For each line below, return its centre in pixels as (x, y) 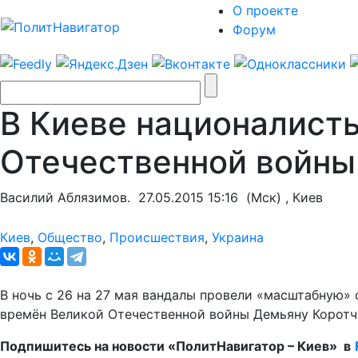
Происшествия (157, 237)
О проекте (265, 10)
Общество (70, 237)
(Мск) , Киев (280, 197)
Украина (238, 237)
